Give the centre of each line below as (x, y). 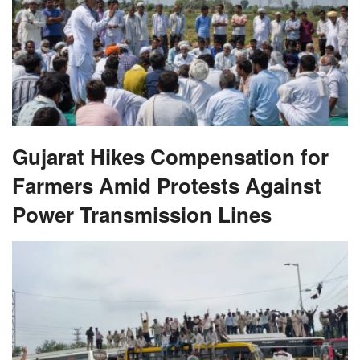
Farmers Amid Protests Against (167, 185)
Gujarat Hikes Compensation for (170, 156)
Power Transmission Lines (142, 214)
